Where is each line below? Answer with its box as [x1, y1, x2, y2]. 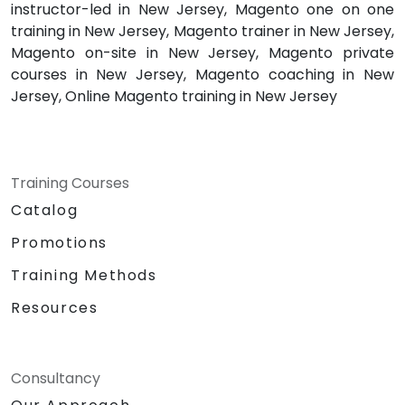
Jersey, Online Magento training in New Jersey [11, 85, 337, 107]
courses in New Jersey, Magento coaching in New [11, 63, 394, 85]
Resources [11, 297, 99, 318]
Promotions [11, 231, 108, 253]
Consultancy [11, 367, 100, 389]
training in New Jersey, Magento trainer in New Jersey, [11, 20, 394, 42]
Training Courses [11, 172, 129, 193]
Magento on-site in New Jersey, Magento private [11, 42, 394, 63]
